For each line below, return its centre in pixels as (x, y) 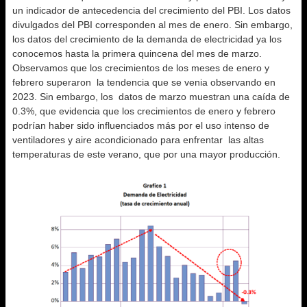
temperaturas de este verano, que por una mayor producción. (146, 154)
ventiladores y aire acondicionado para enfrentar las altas (138, 140)
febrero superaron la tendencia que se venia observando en (144, 82)
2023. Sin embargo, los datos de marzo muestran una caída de (151, 97)
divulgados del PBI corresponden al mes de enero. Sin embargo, (152, 25)
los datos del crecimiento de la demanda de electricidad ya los (147, 39)
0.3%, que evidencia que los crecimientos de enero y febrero (144, 111)
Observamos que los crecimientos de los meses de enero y (141, 68)
